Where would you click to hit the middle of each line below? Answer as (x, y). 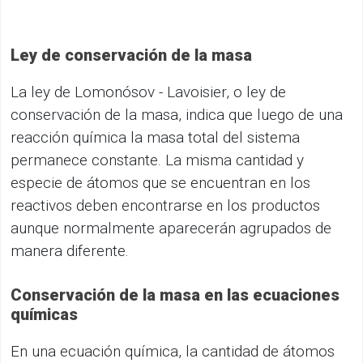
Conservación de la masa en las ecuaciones (175, 295)
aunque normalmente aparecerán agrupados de (171, 228)
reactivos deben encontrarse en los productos (165, 206)
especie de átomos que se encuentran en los (160, 183)
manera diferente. (70, 251)
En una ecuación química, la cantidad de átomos (173, 352)
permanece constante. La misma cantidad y (157, 160)
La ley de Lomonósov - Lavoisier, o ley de (148, 92)
